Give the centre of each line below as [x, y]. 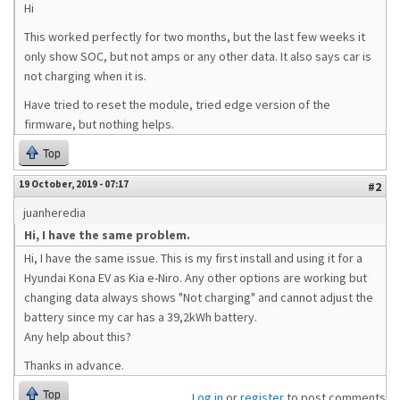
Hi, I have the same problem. [107, 235]
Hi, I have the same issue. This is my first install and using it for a [193, 258]
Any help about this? [78, 337]
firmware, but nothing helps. [99, 124]
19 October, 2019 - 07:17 [74, 184]
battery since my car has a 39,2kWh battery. [141, 317]
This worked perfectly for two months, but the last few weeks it [195, 37]
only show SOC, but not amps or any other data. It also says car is [198, 56]
